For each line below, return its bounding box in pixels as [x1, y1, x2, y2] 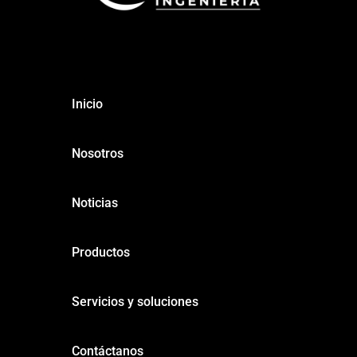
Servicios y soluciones [71, 294, 198, 310]
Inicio [71, 96, 103, 112]
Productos [71, 245, 130, 261]
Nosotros [71, 146, 124, 162]
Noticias [71, 195, 118, 211]
